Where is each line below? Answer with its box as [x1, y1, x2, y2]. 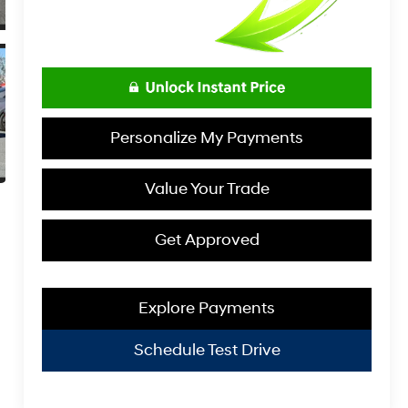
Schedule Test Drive [133, 340, 280, 362]
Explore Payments [138, 298, 276, 320]
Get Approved [154, 229, 260, 251]
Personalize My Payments [110, 127, 304, 149]
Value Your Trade [144, 178, 270, 200]
